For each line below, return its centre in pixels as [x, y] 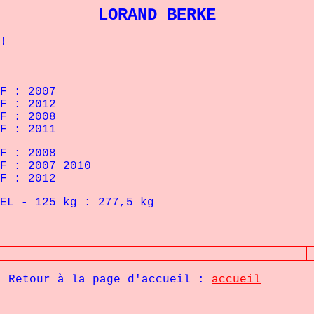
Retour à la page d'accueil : [107, 280]
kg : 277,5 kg [105, 203]
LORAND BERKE [157, 15]
